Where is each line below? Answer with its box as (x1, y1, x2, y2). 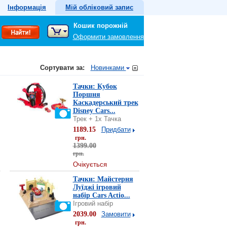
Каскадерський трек (72, 99, 138, 106)
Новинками (90, 64, 126, 71)
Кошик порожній (71, 22, 128, 29)
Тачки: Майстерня (72, 175, 133, 183)
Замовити (101, 210, 131, 218)
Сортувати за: (40, 64, 87, 71)
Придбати (101, 126, 131, 133)
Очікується (72, 161, 107, 168)
